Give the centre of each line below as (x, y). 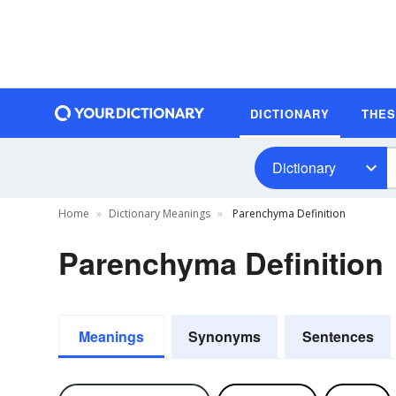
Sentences (338, 336)
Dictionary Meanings (160, 213)
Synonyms (225, 336)
